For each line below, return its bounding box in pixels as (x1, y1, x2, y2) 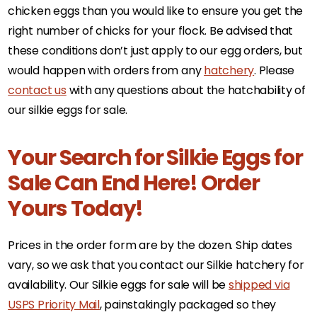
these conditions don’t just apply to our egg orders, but (8, 42, 303, 59)
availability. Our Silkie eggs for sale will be (8, 276, 229, 293)
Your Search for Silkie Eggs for (8, 142, 303, 173)
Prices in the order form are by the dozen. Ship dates (8, 236, 292, 253)
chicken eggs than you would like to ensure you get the (8, 2, 304, 19)
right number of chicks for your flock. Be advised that (8, 22, 294, 39)
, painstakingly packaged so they (99, 296, 277, 313)
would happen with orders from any (8, 62, 204, 79)
